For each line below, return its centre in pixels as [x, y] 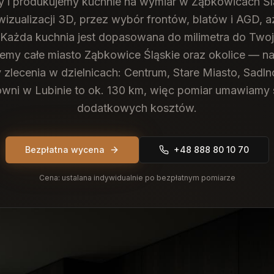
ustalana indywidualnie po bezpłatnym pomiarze [148, 178]
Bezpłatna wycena [65, 150]
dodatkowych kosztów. [137, 108]
